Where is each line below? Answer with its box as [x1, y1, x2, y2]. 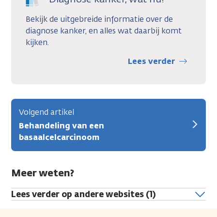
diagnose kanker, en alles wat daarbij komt [26, 25, 182, 36]
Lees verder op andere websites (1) [11, 188, 155, 200]
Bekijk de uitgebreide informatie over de [26, 14, 173, 24]
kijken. [26, 37, 49, 47]
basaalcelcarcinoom [19, 132, 99, 142]
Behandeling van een [19, 120, 104, 131]
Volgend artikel [19, 107, 74, 117]
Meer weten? [11, 166, 74, 179]
